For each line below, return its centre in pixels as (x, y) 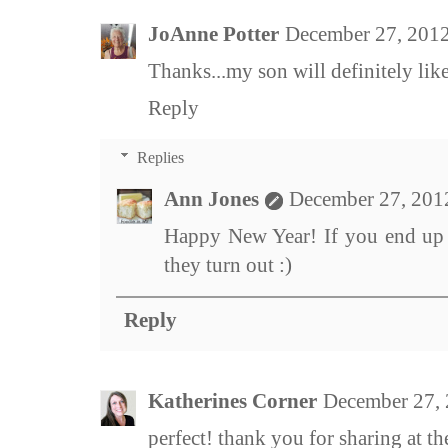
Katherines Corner (232, 401)
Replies (160, 158)
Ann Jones (211, 199)
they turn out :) (228, 265)
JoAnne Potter (213, 34)
